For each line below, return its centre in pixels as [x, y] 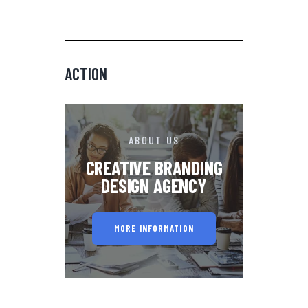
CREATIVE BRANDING [154, 167]
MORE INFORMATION [154, 229]
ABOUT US [154, 140]
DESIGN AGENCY [154, 185]
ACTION [86, 74]
